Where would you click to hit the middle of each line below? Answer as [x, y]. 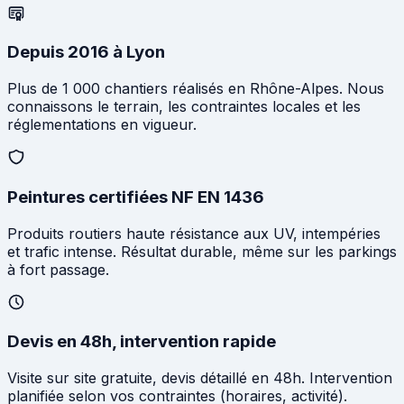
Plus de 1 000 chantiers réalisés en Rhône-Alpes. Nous [196, 89]
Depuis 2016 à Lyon [86, 52]
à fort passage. [58, 269]
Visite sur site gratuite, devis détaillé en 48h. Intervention [200, 377]
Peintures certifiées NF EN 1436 [136, 197]
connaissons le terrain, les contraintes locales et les [184, 107]
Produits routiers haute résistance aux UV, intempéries [194, 233]
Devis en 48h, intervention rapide [142, 342]
